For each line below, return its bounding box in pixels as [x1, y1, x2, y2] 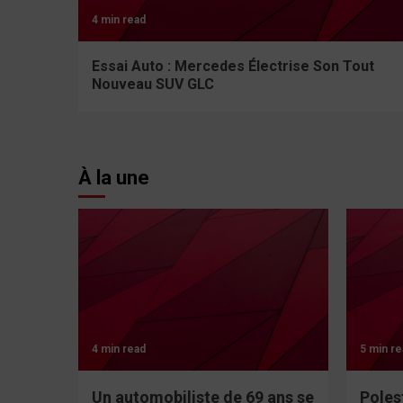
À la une [78, 166, 149, 189]
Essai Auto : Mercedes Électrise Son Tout [92, 57, 374, 75]
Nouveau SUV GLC [92, 75, 214, 93]
